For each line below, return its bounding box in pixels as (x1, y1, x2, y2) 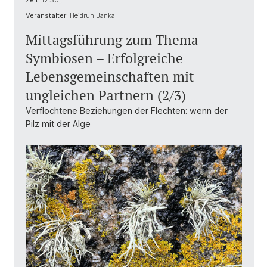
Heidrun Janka (68, 11, 115, 20)
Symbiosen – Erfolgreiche (26, 49, 183, 67)
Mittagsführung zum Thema (26, 30, 198, 49)
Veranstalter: (26, 11, 68, 20)
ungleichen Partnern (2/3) (26, 86, 186, 104)
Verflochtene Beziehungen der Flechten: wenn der (26, 105, 228, 116)
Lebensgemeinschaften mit (26, 67, 194, 86)
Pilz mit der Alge (26, 119, 91, 129)
